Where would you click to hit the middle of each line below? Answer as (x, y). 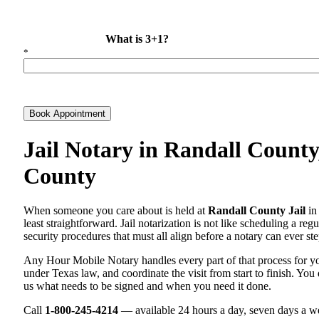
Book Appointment (67, 114)
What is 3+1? (137, 39)
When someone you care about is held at (116, 210)
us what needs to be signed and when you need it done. (147, 286)
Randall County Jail (257, 210)
